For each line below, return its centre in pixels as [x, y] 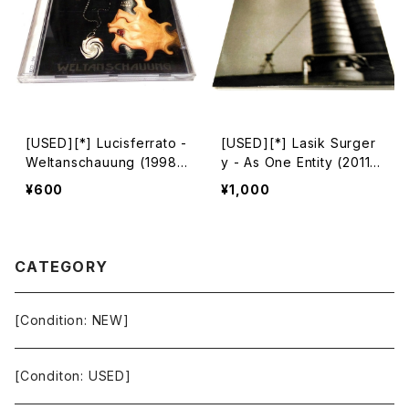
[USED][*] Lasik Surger [299, 143]
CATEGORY [62, 267]
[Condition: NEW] [72, 320]
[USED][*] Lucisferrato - [107, 143]
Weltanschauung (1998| [105, 162]
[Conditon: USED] [73, 376]
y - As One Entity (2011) [299, 162]
